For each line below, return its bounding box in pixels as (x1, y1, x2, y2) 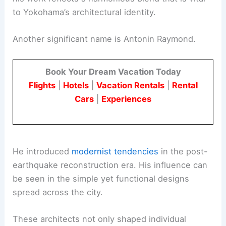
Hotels (63, 80, 89, 90)
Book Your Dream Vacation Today (45, 66, 181, 77)
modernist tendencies (72, 146, 159, 156)
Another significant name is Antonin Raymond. (13, 34, 196, 44)
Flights (28, 80, 55, 90)
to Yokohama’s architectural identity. (13, 7, 156, 18)
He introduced (13, 146, 72, 156)
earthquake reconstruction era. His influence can (13, 159, 208, 170)
